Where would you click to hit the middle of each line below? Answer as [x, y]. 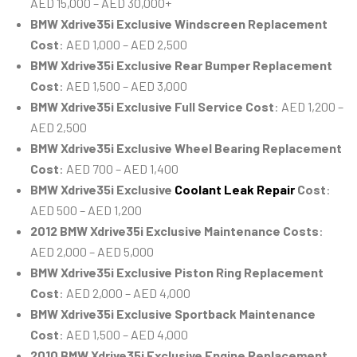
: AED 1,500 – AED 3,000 [123, 86]
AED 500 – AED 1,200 [86, 210]
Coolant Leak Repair [235, 190]
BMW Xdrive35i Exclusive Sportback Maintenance [173, 314]
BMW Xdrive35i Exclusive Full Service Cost [152, 107]
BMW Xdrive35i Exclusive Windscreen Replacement [179, 24]
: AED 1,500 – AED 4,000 [124, 335]
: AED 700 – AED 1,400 [119, 169]
